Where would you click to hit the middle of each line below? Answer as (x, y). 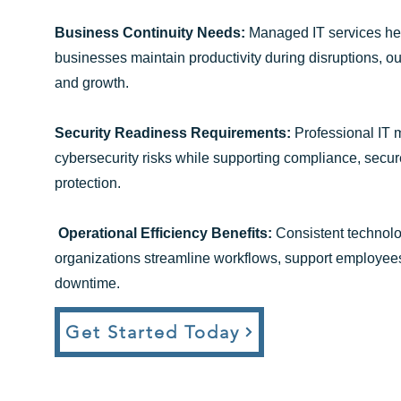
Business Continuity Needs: (150, 33)
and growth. (92, 83)
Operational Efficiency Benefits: (165, 233)
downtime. (87, 283)
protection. (88, 183)
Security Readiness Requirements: (173, 133)
